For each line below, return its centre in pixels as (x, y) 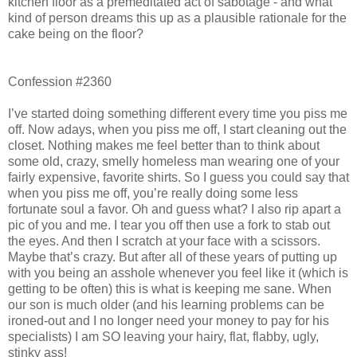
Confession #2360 (60, 81)
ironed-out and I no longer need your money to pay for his (169, 320)
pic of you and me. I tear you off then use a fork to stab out (169, 225)
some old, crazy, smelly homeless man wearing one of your (174, 161)
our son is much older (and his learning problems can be (166, 304)
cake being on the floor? (76, 33)
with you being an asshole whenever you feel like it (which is (178, 273)
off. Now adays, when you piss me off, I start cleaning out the (177, 129)
